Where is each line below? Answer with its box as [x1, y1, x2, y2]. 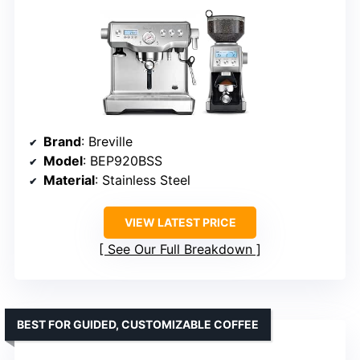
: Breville [81, 133, 133, 149]
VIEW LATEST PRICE [124, 215, 236, 229]
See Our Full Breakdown [108, 240, 252, 257]
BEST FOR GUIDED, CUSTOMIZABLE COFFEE [17, 317, 259, 331]
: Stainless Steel [95, 171, 190, 188]
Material [43, 171, 95, 188]
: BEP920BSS [83, 152, 162, 169]
